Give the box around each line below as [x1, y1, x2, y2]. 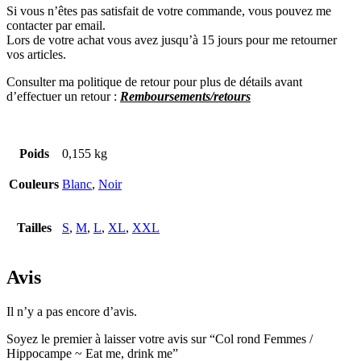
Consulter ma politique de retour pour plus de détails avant [6, 75, 302, 89]
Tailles [16, 221, 52, 235]
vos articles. [6, 48, 66, 62]
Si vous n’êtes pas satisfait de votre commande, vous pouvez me [6, 4, 331, 19]
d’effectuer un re [6, 89, 90, 104]
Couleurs [9, 177, 59, 192]
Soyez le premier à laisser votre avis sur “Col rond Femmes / [6, 332, 313, 346]
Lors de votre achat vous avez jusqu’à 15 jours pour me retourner [6, 33, 337, 48]
